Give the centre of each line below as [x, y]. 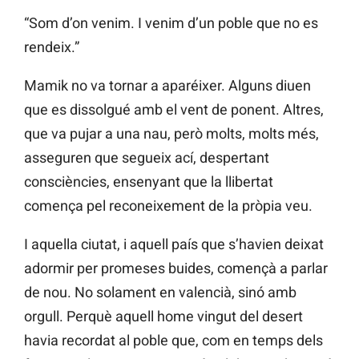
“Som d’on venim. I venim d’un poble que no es [171, 23]
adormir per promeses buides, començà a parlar [176, 268]
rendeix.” [52, 47]
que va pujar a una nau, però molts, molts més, [171, 134]
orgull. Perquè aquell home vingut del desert [163, 317]
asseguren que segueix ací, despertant [147, 158]
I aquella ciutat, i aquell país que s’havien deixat [174, 244]
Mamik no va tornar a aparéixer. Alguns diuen [167, 86]
